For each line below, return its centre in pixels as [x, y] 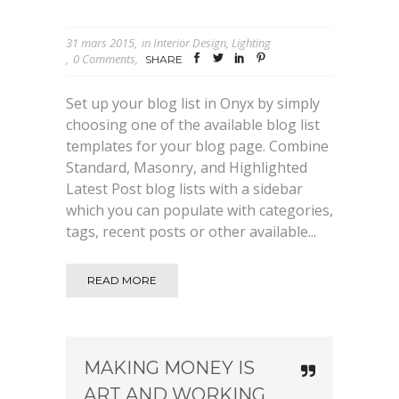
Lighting [251, 43]
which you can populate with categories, [199, 210]
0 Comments [104, 59]
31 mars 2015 [100, 43]
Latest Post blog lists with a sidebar [184, 188]
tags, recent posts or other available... [191, 231]
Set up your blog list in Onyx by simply [193, 103]
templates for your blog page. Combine [197, 146]
